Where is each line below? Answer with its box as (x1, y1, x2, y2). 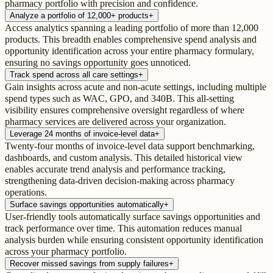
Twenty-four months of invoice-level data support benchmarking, (5, 141, 255, 152)
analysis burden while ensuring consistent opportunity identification (5, 235, 263, 246)
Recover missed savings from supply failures (10, 259, 169, 269)
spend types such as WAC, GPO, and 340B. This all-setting (5, 93, 234, 104)
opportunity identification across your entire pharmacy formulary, (5, 46, 254, 57)
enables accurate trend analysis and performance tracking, (5, 164, 225, 175)
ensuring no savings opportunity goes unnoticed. (5, 57, 191, 68)
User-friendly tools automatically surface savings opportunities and (5, 211, 260, 222)
